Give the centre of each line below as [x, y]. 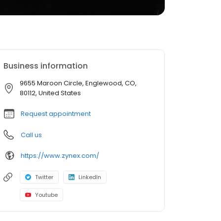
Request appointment [56, 114]
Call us [31, 135]
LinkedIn [90, 177]
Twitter [44, 177]
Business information [46, 66]
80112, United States [50, 93]
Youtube [46, 195]
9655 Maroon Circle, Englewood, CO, [78, 83]
